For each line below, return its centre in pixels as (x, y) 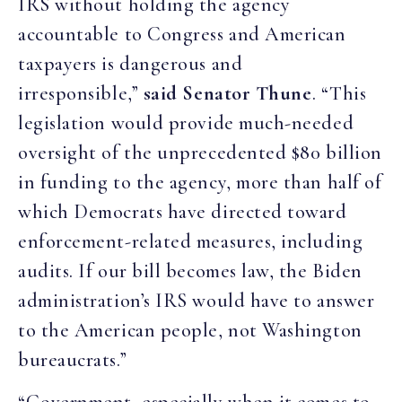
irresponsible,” (81, 93)
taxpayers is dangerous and (131, 63)
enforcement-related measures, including (191, 241)
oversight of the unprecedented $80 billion (200, 152)
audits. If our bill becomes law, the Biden (190, 271)
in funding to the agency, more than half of (200, 182)
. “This (339, 93)
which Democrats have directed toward (183, 211)
